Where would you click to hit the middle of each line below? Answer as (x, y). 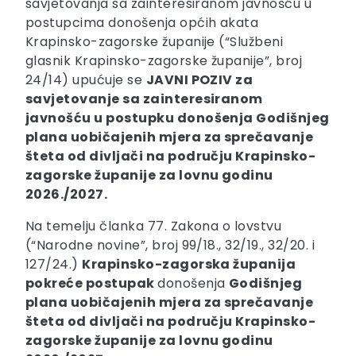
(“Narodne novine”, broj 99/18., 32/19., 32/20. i (170, 246)
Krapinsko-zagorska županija (189, 265)
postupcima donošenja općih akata (142, 23)
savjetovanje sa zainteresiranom (144, 99)
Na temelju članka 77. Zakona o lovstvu (155, 226)
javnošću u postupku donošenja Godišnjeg (178, 118)
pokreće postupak (92, 284)
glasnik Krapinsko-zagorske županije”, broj (164, 61)
